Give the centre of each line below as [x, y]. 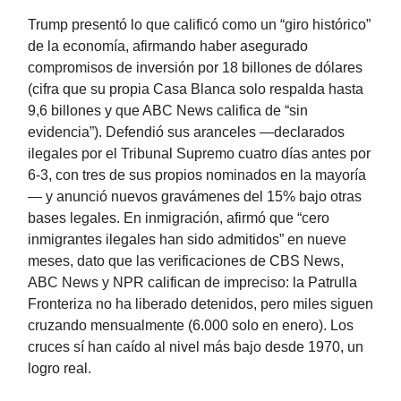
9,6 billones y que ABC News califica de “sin [168, 111]
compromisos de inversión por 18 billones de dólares [195, 68]
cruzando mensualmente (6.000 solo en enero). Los [191, 326]
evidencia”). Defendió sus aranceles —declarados [186, 132]
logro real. [60, 369]
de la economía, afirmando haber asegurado [168, 47]
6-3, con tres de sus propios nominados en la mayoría [197, 175]
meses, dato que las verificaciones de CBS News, [186, 261]
